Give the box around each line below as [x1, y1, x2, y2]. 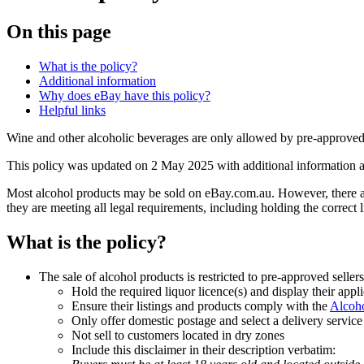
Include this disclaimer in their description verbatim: [71, 343, 336, 357]
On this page [6, 21, 111, 43]
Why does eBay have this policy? [39, 89, 210, 103]
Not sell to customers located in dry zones [71, 328, 284, 343]
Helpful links [39, 103, 106, 118]
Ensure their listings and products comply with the [71, 299, 330, 314]
